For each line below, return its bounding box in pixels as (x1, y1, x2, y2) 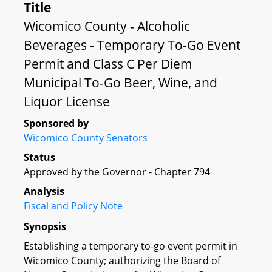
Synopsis (24, 219, 66, 233)
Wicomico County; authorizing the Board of (24, 253, 220, 267)
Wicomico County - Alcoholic (24, 18, 190, 35)
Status (24, 151, 55, 164)
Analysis (24, 185, 64, 198)
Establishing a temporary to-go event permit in (24, 239, 237, 253)
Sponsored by (24, 117, 89, 130)
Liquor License (24, 93, 110, 110)
